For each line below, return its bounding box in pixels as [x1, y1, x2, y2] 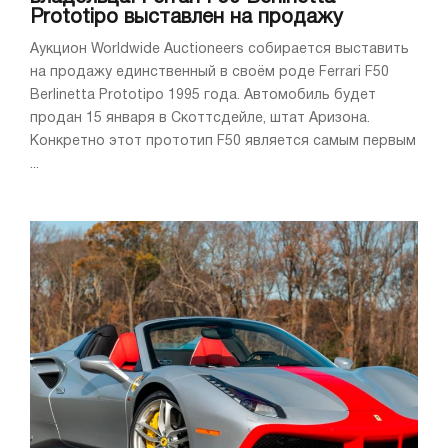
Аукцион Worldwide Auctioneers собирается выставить [30, 43, 409, 57]
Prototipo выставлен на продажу [30, 9, 343, 28]
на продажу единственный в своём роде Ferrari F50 [30, 66, 389, 80]
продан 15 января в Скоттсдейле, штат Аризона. [30, 112, 370, 126]
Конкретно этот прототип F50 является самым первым [30, 135, 416, 149]
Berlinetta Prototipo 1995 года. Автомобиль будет [30, 89, 376, 103]
